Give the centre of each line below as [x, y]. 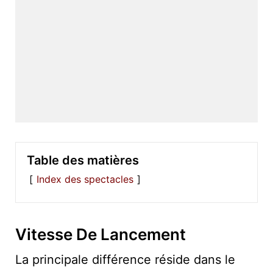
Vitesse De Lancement [101, 234]
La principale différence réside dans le [125, 259]
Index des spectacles [85, 179]
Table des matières [83, 160]
